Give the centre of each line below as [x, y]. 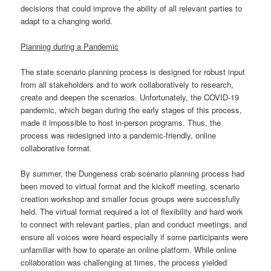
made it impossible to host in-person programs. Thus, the [121, 123]
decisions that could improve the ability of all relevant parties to [132, 8]
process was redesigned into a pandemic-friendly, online [119, 135]
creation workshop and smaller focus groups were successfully [131, 199]
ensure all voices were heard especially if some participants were [135, 237]
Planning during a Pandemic [70, 46]
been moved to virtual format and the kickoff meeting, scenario [130, 186]
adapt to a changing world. [69, 21]
